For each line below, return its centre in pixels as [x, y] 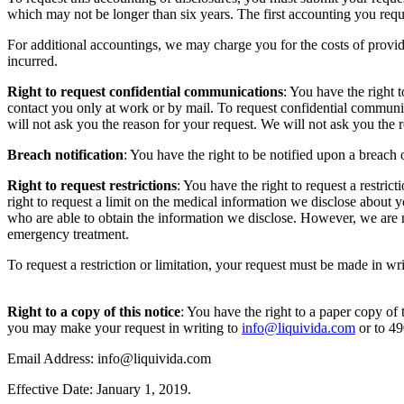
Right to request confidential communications [145, 92]
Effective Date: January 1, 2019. [99, 390]
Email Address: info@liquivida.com [109, 359]
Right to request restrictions [92, 186]
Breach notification [65, 155]
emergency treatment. [70, 234]
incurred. [34, 61]
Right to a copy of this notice [94, 312]
